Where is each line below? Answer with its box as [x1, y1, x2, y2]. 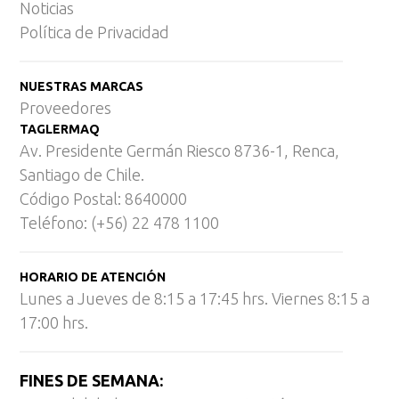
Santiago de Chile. [20, 166, 145, 184]
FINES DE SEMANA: [20, 370, 164, 389]
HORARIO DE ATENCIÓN [20, 270, 167, 285]
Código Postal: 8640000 [20, 190, 188, 208]
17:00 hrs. [20, 313, 89, 332]
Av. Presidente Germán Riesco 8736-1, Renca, [20, 142, 340, 160]
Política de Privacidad [20, 22, 170, 41]
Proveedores [20, 99, 112, 118]
